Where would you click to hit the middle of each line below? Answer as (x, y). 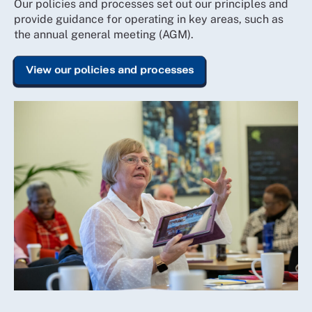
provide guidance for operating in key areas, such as (149, 19)
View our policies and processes (110, 70)
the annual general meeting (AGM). (104, 34)
